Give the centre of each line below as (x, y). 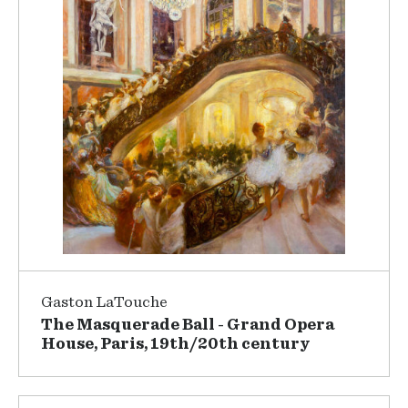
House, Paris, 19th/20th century (175, 344)
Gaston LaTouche (104, 302)
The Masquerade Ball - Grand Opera (188, 325)
